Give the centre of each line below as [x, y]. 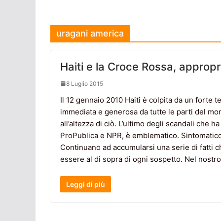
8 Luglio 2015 [85, 83]
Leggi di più [86, 184]
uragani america [90, 33]
